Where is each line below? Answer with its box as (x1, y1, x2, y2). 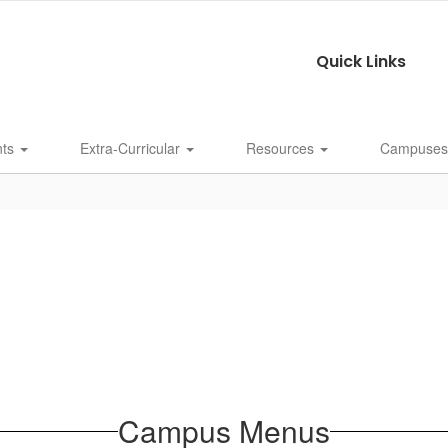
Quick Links (315, 50, 406, 73)
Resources (246, 138, 318, 158)
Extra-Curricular (80, 138, 184, 158)
